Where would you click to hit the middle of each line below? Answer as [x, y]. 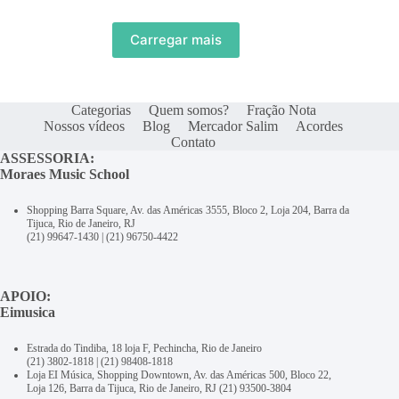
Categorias [101, 110]
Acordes [320, 126]
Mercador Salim [233, 126]
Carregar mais [175, 40]
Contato [194, 142]
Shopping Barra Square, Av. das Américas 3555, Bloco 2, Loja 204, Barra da [188, 210]
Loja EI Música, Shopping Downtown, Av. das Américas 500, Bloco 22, [179, 375]
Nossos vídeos [85, 126]
